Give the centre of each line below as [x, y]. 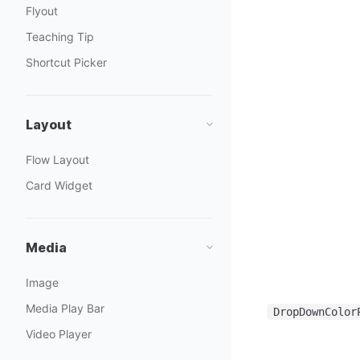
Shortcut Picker [66, 62]
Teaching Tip [60, 37]
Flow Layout [57, 160]
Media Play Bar [65, 308]
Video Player [59, 334]
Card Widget [59, 185]
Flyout [42, 11]
